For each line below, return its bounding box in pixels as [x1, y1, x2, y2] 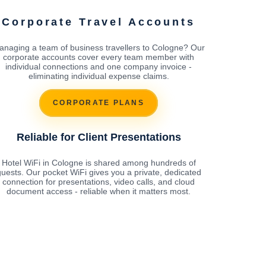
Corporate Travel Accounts [2, 15, 195, 28]
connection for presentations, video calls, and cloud [2, 176, 195, 186]
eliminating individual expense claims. [28, 71, 169, 81]
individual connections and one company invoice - [5, 61, 192, 71]
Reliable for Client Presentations [16, 131, 181, 143]
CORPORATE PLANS [53, 99, 144, 107]
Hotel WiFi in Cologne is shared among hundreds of [1, 157, 196, 167]
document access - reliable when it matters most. [7, 186, 191, 196]
